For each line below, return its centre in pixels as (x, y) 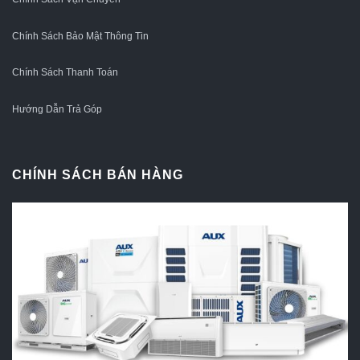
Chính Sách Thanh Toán (65, 73)
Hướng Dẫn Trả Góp (57, 109)
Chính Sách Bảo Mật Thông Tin (80, 36)
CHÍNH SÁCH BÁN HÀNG (98, 174)
